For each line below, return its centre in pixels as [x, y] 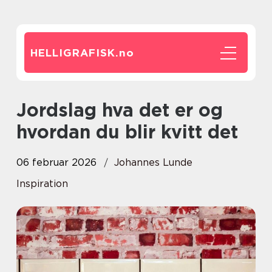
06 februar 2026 [56, 162]
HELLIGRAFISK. [75, 53]
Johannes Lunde [153, 162]
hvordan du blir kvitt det [127, 132]
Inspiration [42, 184]
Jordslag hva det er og [22, 110]
